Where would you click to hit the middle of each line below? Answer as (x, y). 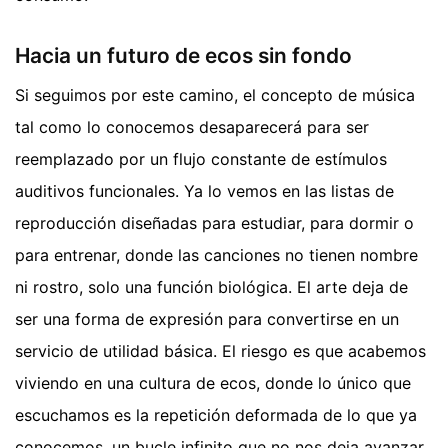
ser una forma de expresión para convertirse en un (207, 319)
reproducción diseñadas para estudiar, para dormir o (214, 223)
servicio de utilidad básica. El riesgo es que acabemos (220, 351)
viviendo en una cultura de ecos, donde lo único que (213, 383)
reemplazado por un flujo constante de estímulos (201, 159)
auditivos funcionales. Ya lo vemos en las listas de (204, 191)
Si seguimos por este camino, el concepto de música (215, 95)
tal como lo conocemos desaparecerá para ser (192, 127)
